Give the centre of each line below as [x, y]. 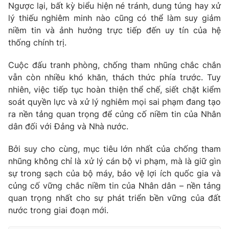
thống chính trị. [37, 43]
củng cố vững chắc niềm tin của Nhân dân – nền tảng [114, 186]
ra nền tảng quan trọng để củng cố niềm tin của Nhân [114, 114]
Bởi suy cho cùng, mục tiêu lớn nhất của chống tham [114, 149]
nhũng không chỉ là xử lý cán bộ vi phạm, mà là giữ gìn [114, 161]
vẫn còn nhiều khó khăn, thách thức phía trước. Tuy [114, 77]
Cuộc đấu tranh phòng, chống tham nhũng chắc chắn [114, 65]
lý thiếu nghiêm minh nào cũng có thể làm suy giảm [114, 18]
